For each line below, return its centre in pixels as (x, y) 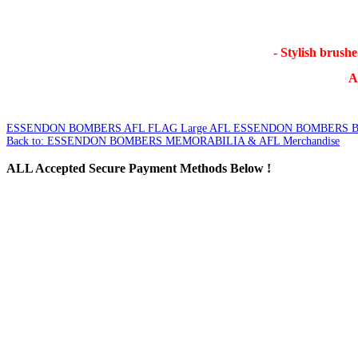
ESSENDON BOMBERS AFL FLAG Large (107, 128)
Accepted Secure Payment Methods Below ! (152, 168)
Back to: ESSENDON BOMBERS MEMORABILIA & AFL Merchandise (173, 141)
